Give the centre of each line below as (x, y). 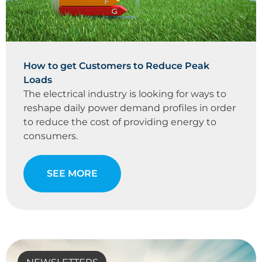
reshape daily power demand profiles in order (130, 108)
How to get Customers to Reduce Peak (116, 66)
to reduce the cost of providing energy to (120, 122)
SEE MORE (72, 174)
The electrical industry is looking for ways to (125, 94)
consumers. (51, 136)
